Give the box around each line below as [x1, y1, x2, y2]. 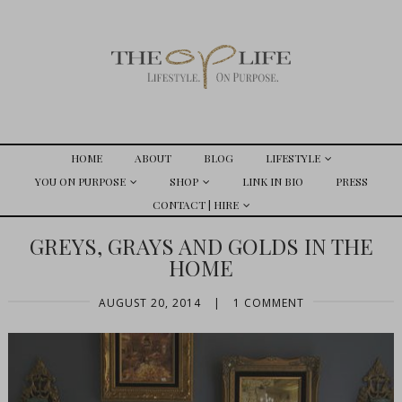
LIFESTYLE [265, 151, 320, 165]
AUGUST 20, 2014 [98, 295, 201, 310]
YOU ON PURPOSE [34, 174, 126, 188]
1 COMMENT [232, 295, 304, 310]
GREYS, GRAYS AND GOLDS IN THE [29, 232, 373, 260]
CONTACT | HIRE [152, 197, 239, 212]
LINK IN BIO [241, 174, 303, 188]
